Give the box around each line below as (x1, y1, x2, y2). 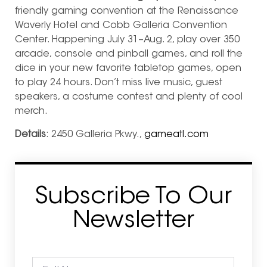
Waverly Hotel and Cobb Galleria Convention (15, 21, 227, 31)
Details (15, 129, 46, 139)
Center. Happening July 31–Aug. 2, (15, 35, 174, 45)
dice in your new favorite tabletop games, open (15, 64, 241, 74)
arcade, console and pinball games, (15, 49, 187, 60)
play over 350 (174, 35, 240, 45)
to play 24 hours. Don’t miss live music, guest (15, 78, 222, 88)
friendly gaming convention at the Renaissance (15, 7, 238, 17)
